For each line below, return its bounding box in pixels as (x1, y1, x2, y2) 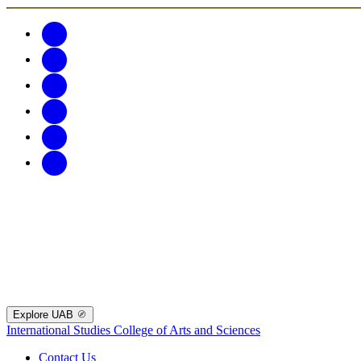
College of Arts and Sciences (114, 322, 260, 337)
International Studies (6, 322, 114, 337)
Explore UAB (13, 308, 77, 321)
